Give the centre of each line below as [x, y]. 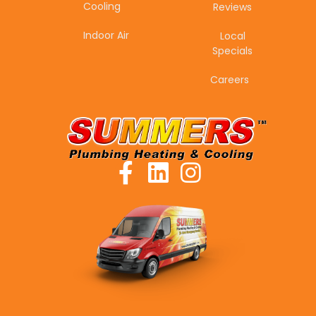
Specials [233, 50]
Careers [230, 79]
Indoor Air [107, 35]
